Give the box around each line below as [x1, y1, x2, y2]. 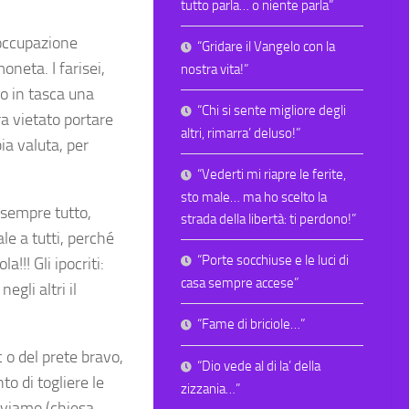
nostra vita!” [181, 61, 248, 79]
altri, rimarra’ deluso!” [181, 125, 300, 142]
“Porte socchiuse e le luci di [197, 252, 349, 269]
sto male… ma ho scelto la [181, 189, 327, 206]
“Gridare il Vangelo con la [197, 38, 335, 56]
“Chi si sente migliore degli [197, 102, 346, 120]
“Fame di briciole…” [197, 316, 305, 333]
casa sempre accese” [181, 275, 299, 292]
